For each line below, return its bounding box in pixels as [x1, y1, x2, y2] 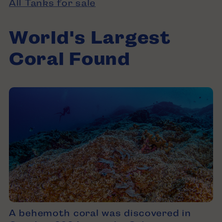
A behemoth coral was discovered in [9, 208, 191, 218]
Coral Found [9, 48, 130, 69]
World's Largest [9, 27, 171, 48]
